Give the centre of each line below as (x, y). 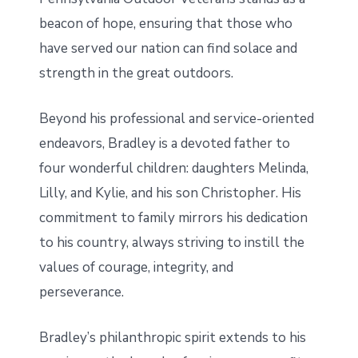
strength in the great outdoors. (136, 73)
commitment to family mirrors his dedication (173, 217)
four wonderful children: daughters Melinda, (173, 168)
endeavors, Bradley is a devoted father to (164, 143)
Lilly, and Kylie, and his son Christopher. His (170, 193)
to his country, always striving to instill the (171, 242)
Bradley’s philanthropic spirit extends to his (172, 338)
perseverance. (81, 292)
